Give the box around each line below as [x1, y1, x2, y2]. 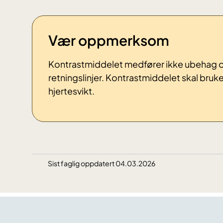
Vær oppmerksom [48, 31, 169, 49]
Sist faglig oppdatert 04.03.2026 [48, 159, 155, 168]
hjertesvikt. [48, 85, 95, 97]
